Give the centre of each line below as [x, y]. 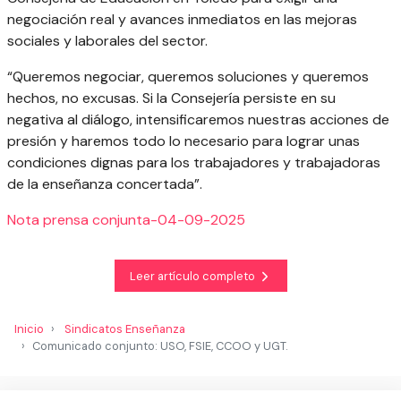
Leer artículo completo [193, 276]
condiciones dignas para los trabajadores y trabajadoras [194, 163]
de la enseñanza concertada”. [105, 184]
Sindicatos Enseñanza [125, 329]
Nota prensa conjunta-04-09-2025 [126, 220]
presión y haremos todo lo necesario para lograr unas [183, 141]
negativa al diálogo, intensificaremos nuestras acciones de [198, 120]
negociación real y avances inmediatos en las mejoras [182, 20]
